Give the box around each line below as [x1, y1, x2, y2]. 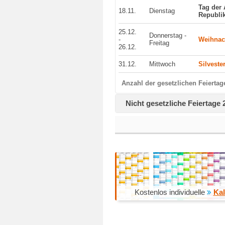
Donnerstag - [149, 32, 187, 39]
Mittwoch [149, 60, 176, 68]
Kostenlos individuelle [134, 188, 207, 196]
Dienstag [149, 7, 175, 15]
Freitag [149, 39, 170, 47]
